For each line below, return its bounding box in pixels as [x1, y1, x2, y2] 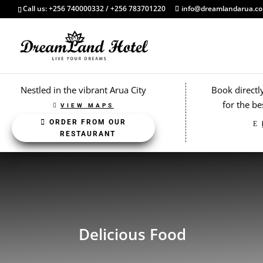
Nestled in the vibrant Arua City [20, 84, 146, 96]
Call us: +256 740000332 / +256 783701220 [23, 4, 166, 14]
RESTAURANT [60, 130, 116, 138]
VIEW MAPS [60, 102, 114, 109]
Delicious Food [79, 223, 187, 245]
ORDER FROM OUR [49, 118, 127, 126]
